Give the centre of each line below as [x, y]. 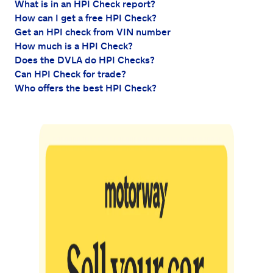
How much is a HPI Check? [74, 46]
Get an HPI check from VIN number [93, 32]
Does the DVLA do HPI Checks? [85, 60]
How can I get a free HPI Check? [86, 18]
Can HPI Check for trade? [70, 74]
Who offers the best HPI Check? [86, 88]
